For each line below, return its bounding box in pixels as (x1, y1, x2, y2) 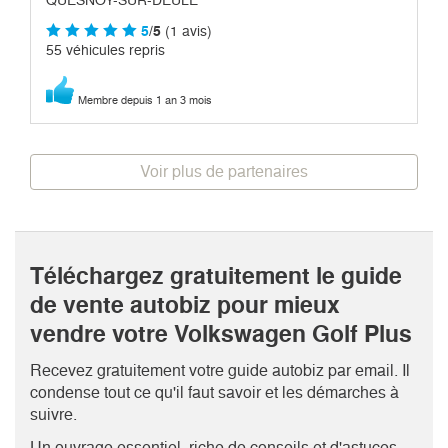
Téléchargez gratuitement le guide (30, 261, 402, 290)
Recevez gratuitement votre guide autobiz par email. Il (30, 360, 410, 380)
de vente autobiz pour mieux (30, 290, 340, 319)
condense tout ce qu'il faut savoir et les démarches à (30, 382, 399, 402)
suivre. (30, 404, 77, 424)
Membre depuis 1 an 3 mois (78, 92, 212, 107)
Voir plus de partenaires (140, 161, 308, 181)
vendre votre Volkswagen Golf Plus (30, 319, 412, 348)
